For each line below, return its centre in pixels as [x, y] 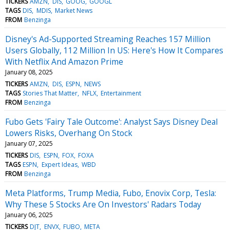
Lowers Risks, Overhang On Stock [69, 133]
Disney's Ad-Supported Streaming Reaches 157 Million [108, 39]
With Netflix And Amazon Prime [64, 61]
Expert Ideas [59, 164]
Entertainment [121, 93]
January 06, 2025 [29, 215]
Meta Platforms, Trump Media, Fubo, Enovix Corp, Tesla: [111, 193]
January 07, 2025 [29, 143]
